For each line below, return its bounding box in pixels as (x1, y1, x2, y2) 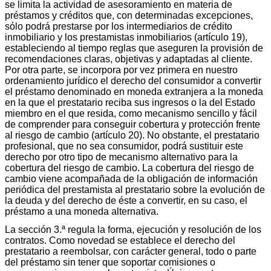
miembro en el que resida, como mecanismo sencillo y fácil (5, 108, 257, 119)
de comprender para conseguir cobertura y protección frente (5, 119, 260, 129)
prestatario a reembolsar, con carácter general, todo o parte (5, 246, 256, 256)
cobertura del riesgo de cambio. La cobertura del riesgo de (5, 162, 254, 173)
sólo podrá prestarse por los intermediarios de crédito (5, 21, 232, 31)
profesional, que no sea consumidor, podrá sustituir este (5, 140, 243, 151)
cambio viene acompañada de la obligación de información (5, 173, 258, 184)
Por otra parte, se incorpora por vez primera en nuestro (5, 64, 238, 75)
